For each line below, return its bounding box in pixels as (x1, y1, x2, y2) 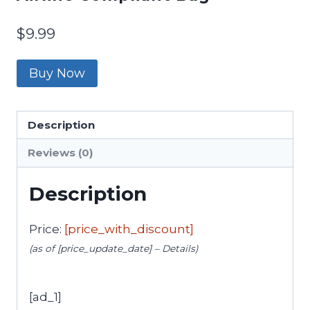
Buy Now (29, 66, 85, 82)
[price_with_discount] (64, 221, 194, 236)
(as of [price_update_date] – (29, 242, 162, 254)
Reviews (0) (28, 146, 94, 160)
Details (162, 242, 195, 254)
